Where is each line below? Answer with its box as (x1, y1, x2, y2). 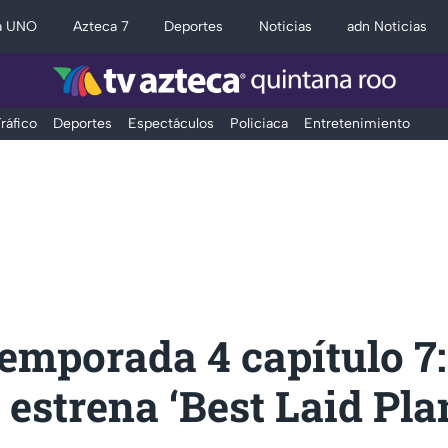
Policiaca (229, 114, 288, 132)
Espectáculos (127, 114, 214, 132)
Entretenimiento (303, 114, 410, 132)
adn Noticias (347, 18, 428, 35)
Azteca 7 (72, 18, 129, 35)
